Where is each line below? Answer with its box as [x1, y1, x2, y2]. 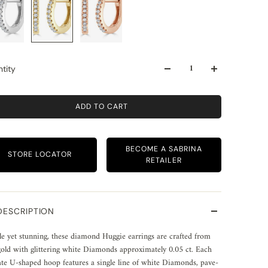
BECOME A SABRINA [126, 144, 203, 154]
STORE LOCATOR [7, 150, 72, 160]
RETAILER [146, 155, 182, 165]
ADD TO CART [75, 101, 129, 111]
